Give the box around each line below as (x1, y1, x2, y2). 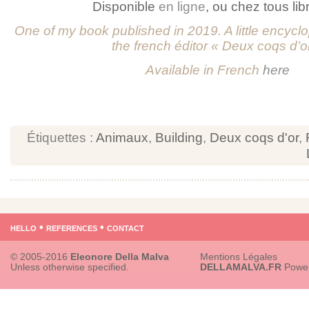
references (46, 221, 97, 234)
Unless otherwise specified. (10, 262, 129, 273)
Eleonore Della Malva (70, 252, 169, 263)
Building (154, 130, 203, 145)
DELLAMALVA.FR (200, 262, 281, 273)
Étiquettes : (26, 130, 96, 145)
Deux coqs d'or (209, 130, 299, 145)
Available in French (145, 62, 263, 77)
